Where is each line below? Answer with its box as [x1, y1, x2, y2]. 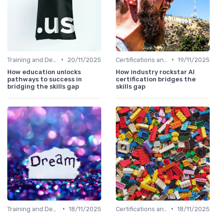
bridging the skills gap [7, 82, 79, 90]
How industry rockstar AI [116, 68, 195, 76]
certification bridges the [116, 75, 196, 83]
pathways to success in [7, 75, 82, 83]
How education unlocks [7, 68, 81, 76]
